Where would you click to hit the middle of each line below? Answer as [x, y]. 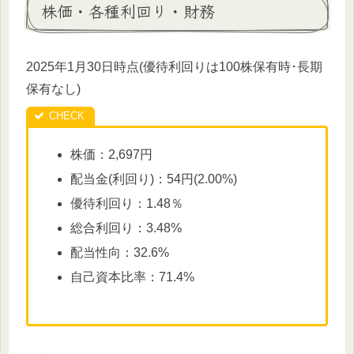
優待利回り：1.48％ [127, 203]
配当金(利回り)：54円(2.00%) [154, 179]
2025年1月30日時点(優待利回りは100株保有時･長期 [174, 67]
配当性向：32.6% [120, 253]
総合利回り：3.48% [126, 228]
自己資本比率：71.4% [133, 277]
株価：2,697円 [112, 154]
